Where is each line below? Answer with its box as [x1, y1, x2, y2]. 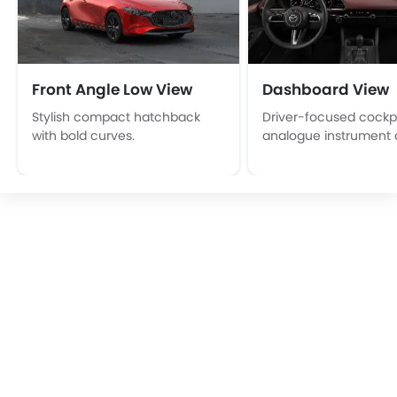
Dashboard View [262, 79, 389, 100]
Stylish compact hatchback [32, 107, 200, 126]
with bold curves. [32, 126, 135, 144]
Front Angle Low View [32, 79, 192, 100]
